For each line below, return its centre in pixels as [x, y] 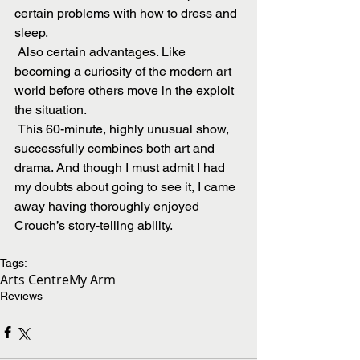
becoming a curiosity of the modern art [125, 72]
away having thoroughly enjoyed [108, 207]
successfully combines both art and [116, 149]
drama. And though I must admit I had [121, 168]
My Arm [92, 280]
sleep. [31, 33]
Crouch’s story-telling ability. [94, 226]
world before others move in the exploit [126, 91]
